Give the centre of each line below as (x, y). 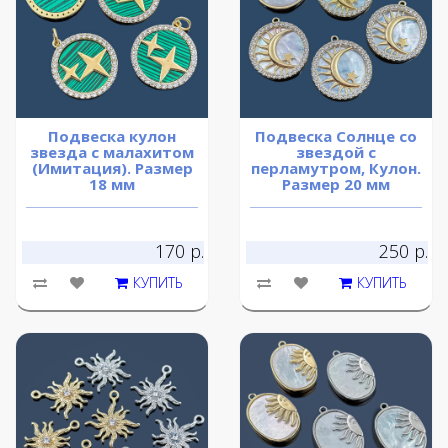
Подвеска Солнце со (336, 136)
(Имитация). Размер (112, 168)
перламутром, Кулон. (336, 168)
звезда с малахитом (112, 152)
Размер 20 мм (336, 184)
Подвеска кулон (112, 136)
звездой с (336, 152)
